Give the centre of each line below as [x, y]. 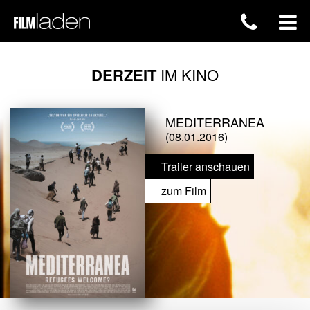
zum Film [184, 191]
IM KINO [188, 74]
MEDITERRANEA [215, 122]
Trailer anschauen [206, 166]
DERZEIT [124, 75]
